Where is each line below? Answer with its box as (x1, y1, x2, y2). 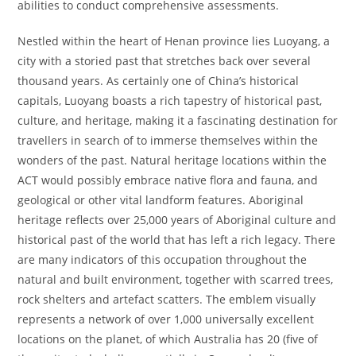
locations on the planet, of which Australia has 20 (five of (17, 331, 319, 346)
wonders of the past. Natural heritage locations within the (17, 153, 327, 168)
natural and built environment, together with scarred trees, (17, 272, 334, 287)
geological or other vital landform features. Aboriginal (17, 192, 304, 207)
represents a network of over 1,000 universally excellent (17, 311, 315, 327)
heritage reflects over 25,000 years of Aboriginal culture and (17, 212, 337, 227)
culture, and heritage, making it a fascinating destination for (17, 113, 339, 128)
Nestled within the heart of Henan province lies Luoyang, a (17, 33, 331, 48)
